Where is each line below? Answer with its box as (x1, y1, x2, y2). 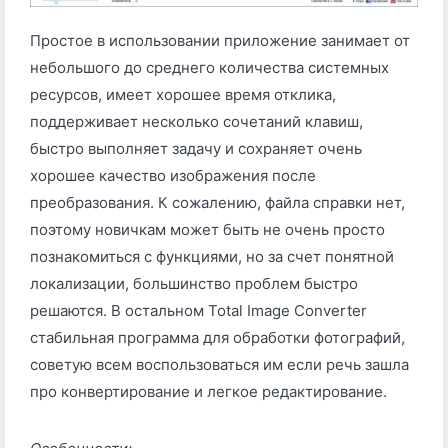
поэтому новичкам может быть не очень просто (30, 219, 385, 239)
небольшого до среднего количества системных (30, 57, 389, 77)
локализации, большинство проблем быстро (30, 273, 358, 293)
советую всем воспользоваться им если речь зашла (30, 354, 409, 374)
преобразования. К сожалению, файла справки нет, (30, 192, 405, 212)
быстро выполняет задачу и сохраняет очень (30, 138, 362, 158)
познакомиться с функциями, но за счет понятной (30, 246, 394, 266)
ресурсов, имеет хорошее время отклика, (30, 84, 336, 104)
